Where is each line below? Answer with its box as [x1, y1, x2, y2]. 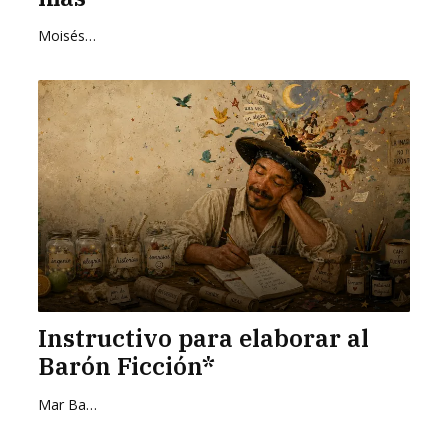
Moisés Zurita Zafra [84, 26, 96, 46]
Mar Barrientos [85, 395, 97, 415]
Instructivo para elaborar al [37, 322, 369, 355]
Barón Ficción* [37, 350, 215, 383]
